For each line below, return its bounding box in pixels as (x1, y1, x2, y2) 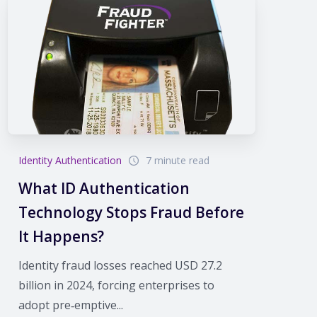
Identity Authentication (18, 153, 122, 167)
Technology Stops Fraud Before (18, 202, 244, 222)
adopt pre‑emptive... (18, 296, 123, 313)
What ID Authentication (18, 178, 190, 198)
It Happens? (18, 226, 104, 246)
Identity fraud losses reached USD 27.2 (18, 257, 222, 273)
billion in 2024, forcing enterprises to (18, 277, 214, 293)
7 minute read (145, 153, 209, 167)
